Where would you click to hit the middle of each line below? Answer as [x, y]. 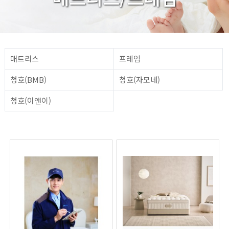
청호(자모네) [140, 79]
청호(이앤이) [31, 100]
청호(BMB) [28, 79]
